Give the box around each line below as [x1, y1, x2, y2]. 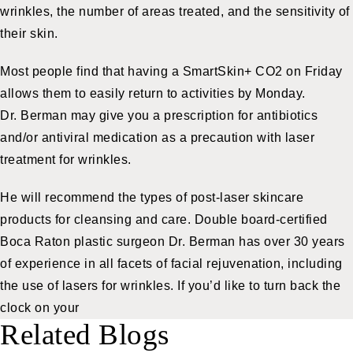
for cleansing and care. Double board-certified [51, 212, 328, 226]
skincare [253, 190, 303, 204]
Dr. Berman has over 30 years [168, 234, 345, 248]
